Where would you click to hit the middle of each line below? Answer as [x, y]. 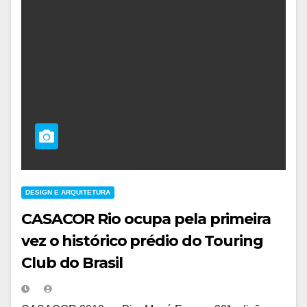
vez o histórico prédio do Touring [142, 241]
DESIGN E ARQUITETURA [68, 192]
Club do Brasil [72, 262]
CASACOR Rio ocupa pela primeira [146, 219]
